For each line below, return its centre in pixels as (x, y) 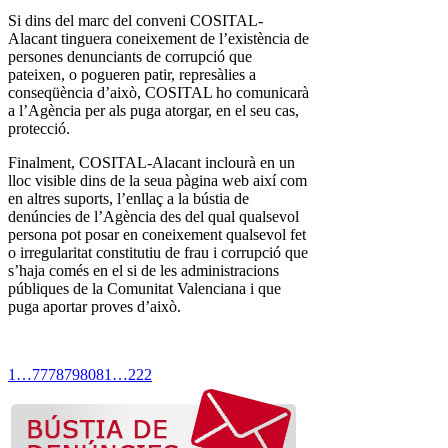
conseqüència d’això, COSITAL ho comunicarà (158, 93)
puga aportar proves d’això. (94, 307)
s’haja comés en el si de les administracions (143, 271)
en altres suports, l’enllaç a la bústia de (128, 199)
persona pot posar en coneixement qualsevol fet (157, 235)
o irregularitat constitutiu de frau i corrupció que (158, 253)
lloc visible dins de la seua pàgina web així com (157, 181)
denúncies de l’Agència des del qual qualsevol (153, 217)
